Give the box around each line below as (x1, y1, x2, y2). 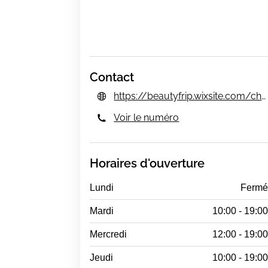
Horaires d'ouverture (90, 156, 205, 170)
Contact (90, 70, 135, 84)
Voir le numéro (114, 112, 179, 123)
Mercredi (90, 229, 127, 239)
